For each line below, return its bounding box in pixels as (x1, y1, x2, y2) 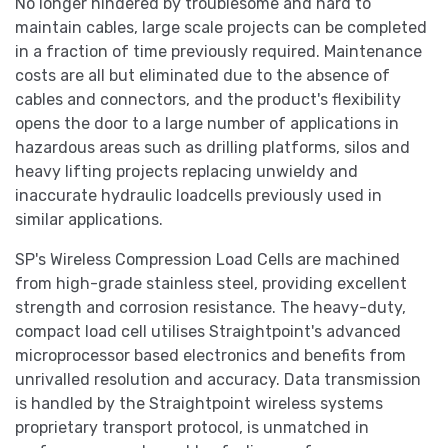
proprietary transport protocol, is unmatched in (15, 418, 369, 438)
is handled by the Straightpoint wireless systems (15, 394, 383, 414)
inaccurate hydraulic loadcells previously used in (15, 186, 382, 206)
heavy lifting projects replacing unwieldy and (15, 162, 358, 182)
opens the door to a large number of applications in (15, 114, 399, 134)
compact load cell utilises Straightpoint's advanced (15, 322, 401, 342)
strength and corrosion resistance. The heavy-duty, (15, 298, 406, 318)
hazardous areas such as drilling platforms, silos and (15, 138, 410, 158)
